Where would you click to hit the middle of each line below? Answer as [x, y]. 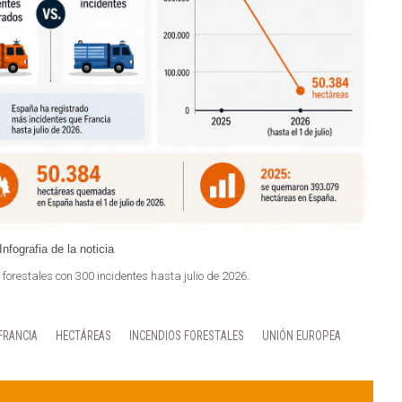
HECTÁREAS [83, 336]
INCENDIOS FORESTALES [187, 336]
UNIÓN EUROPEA [301, 336]
